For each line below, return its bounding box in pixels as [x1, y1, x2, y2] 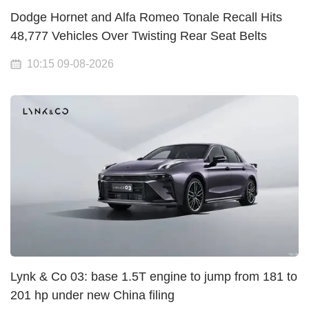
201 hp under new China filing [10, 288, 175, 303]
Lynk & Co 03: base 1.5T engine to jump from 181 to [10, 270, 297, 284]
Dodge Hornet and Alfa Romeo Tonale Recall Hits [10, 10, 282, 25]
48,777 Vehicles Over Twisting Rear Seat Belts [10, 29, 267, 43]
